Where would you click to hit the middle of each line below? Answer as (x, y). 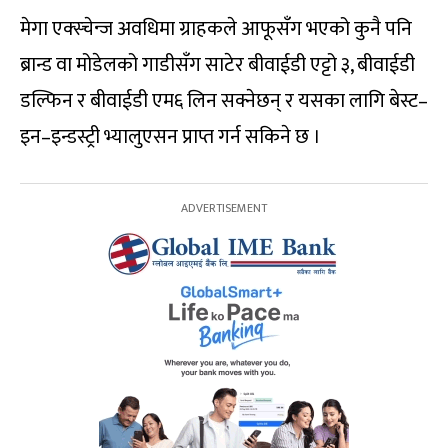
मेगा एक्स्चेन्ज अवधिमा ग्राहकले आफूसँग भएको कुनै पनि (216, 29)
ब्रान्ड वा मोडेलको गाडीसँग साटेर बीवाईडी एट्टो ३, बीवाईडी (217, 65)
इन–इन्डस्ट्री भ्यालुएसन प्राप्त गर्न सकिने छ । (170, 137)
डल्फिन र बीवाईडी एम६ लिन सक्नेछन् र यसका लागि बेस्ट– (224, 101)
